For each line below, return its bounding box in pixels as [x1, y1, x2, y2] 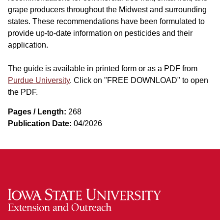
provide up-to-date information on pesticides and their [8, 29, 192, 38]
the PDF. [8, 88, 38, 97]
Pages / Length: [8, 108, 66, 116]
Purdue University [8, 76, 70, 85]
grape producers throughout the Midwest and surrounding [8, 5, 207, 14]
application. [8, 41, 48, 50]
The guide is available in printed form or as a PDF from [8, 64, 197, 73]
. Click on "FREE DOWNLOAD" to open [70, 76, 208, 85]
